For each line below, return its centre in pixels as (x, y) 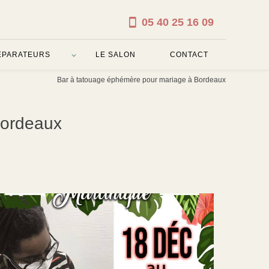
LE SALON (115, 54)
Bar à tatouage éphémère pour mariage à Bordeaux (141, 80)
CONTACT (189, 54)
